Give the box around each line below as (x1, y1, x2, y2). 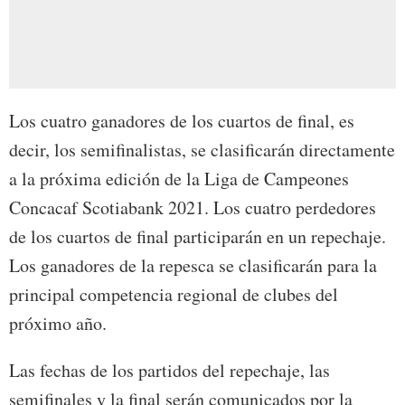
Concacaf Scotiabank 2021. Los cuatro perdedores (9, 194, 376, 220)
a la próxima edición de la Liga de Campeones (9, 165, 349, 191)
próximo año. (9, 310, 107, 335)
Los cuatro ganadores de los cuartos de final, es (9, 108, 354, 133)
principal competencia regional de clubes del (9, 281, 338, 306)
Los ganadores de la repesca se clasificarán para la (9, 252, 377, 278)
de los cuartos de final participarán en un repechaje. (9, 223, 386, 249)
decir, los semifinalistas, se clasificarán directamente (9, 137, 395, 162)
